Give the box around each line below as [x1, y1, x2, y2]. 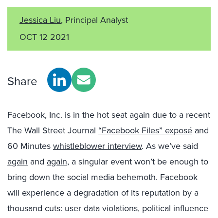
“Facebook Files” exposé [98, 124, 192, 137]
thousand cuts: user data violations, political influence [7, 202, 208, 215]
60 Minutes [7, 140, 53, 152]
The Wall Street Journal [7, 124, 98, 137]
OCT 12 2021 [19, 31, 69, 43]
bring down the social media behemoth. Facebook [7, 171, 198, 183]
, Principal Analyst [61, 14, 128, 26]
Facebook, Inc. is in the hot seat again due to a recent [7, 109, 210, 121]
